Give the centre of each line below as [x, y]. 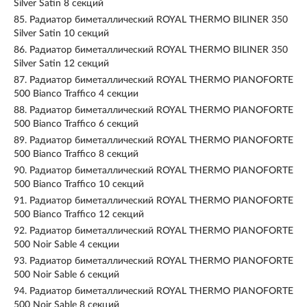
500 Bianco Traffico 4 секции [76, 94]
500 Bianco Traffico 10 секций [79, 184]
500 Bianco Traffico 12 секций [79, 214]
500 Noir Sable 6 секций [66, 275]
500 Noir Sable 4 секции [66, 245]
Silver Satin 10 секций [61, 34]
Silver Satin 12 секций [61, 64]
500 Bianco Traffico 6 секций [76, 124]
